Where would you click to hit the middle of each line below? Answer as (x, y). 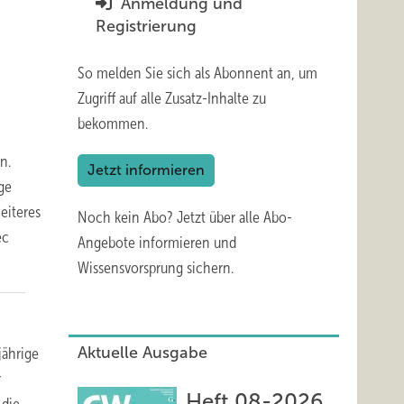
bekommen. (113, 124)
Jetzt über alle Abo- (234, 217)
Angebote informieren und (157, 243)
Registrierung (146, 26)
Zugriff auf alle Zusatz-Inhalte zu (172, 98)
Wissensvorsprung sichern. (156, 268)
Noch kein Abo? (127, 217)
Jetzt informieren (146, 170)
